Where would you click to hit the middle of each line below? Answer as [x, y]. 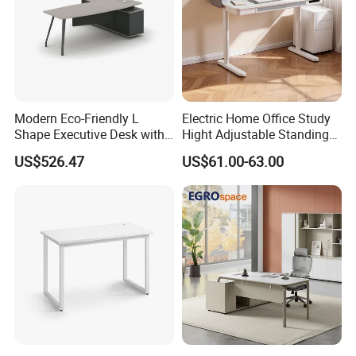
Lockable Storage [64, 151]
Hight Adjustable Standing [255, 135]
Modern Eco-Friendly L [77, 119]
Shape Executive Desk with [90, 135]
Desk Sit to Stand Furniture [257, 151]
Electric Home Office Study [256, 119]
